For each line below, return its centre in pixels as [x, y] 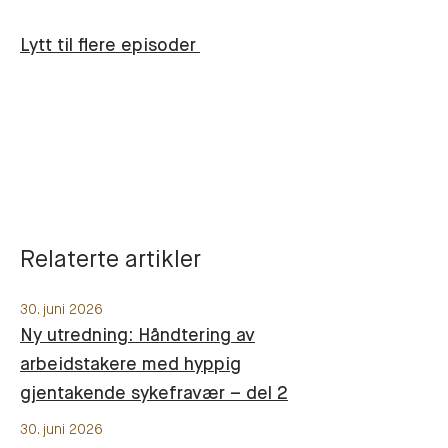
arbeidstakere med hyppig [130, 365]
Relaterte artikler [110, 260]
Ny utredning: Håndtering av [137, 336]
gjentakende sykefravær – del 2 [154, 394]
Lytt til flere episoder [110, 46]
